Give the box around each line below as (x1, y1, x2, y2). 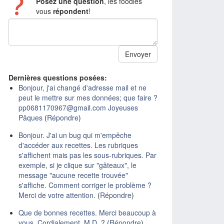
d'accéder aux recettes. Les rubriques (18, 140, 138, 150)
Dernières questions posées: (8, 72, 107, 82)
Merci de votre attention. (18, 190, 95, 200)
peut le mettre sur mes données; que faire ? (18, 92, 157, 102)
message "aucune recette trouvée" (18, 170, 128, 180)
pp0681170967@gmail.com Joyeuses (18, 102, 138, 112)
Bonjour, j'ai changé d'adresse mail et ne (18, 82, 146, 92)
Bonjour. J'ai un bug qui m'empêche (18, 130, 131, 140)
